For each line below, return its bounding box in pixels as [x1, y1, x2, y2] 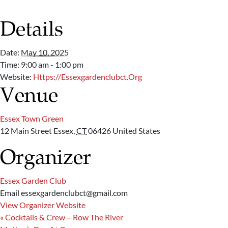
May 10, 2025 [21, 47, 69, 58]
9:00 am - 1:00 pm [21, 60, 83, 70]
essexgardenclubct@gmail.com [21, 188, 128, 198]
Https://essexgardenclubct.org [33, 72, 142, 82]
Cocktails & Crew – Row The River [4, 212, 123, 222]
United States [112, 126, 160, 136]
